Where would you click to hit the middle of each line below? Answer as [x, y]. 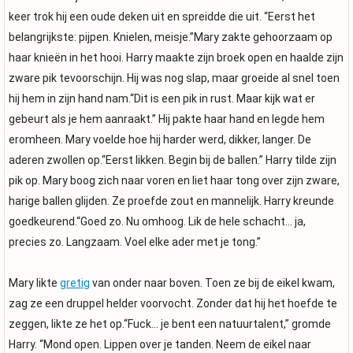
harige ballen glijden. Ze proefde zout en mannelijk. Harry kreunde [171, 201]
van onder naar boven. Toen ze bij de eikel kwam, [212, 283]
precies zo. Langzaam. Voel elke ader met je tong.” [135, 242]
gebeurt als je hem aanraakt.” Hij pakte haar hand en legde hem [167, 119]
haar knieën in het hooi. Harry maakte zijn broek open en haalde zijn [176, 58]
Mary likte [34, 283]
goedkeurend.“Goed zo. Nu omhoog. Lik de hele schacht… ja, [157, 221]
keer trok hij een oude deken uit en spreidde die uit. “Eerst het [162, 17]
